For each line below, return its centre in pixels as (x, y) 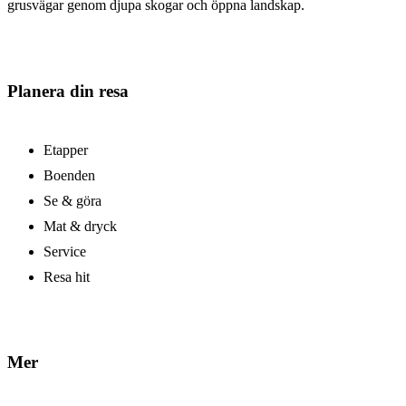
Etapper (66, 150)
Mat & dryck (80, 226)
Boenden (69, 175)
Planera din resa (68, 91)
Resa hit (67, 276)
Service (65, 251)
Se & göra (72, 200)
